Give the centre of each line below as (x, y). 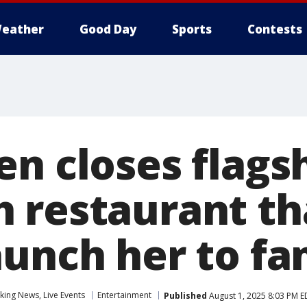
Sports (192, 29)
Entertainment (124, 295)
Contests (275, 29)
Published (185, 295)
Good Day (108, 29)
